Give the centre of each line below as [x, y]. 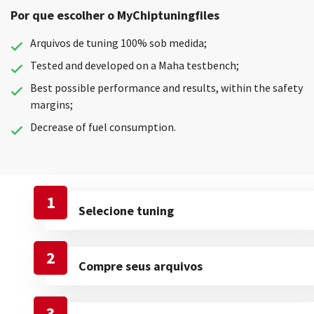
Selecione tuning [126, 211]
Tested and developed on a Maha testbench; [134, 65]
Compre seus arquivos [141, 266]
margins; [51, 104]
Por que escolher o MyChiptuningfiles [115, 15]
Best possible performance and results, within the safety [166, 88]
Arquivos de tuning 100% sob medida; [118, 43]
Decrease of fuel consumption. [103, 127]
